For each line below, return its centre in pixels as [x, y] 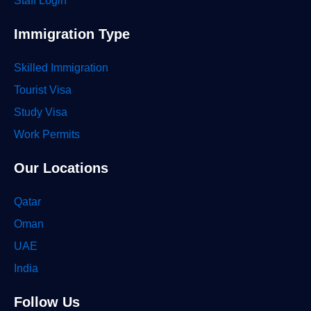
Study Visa [41, 112]
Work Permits [47, 134]
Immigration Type [72, 34]
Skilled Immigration [61, 68]
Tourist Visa [43, 90]
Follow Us [47, 302]
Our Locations [61, 168]
